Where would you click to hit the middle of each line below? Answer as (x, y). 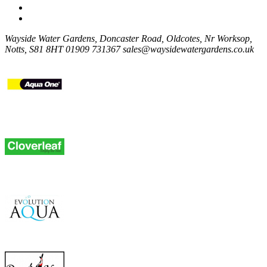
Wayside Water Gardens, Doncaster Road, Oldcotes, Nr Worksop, (128, 38)
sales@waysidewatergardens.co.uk (188, 49)
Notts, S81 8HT (35, 49)
